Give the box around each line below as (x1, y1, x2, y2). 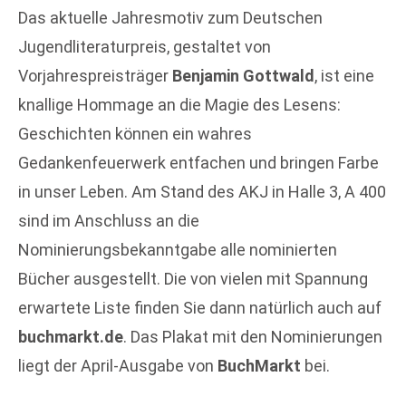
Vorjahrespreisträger (18, 65, 172, 85)
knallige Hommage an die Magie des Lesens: (18, 94, 341, 114)
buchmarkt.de (18, 326, 123, 346)
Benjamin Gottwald (172, 65, 314, 85)
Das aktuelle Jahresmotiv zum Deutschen (18, 7, 323, 27)
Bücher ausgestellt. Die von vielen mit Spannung (18, 268, 368, 288)
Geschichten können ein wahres (18, 123, 252, 143)
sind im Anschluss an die (18, 210, 199, 230)
